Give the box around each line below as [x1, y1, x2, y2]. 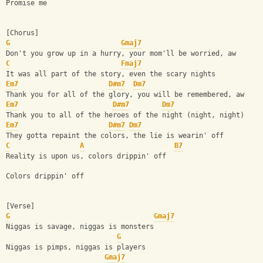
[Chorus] [6, 29, 39, 38]
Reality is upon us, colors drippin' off [6, 152, 166, 161]
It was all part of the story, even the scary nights [6, 70, 215, 79]
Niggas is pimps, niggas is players [6, 243, 146, 252]
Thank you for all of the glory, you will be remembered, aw [6, 90, 244, 99]
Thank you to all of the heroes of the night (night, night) [6, 111, 244, 120]
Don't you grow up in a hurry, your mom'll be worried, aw [6, 49, 236, 58]
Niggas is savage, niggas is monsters [6, 222, 154, 231]
